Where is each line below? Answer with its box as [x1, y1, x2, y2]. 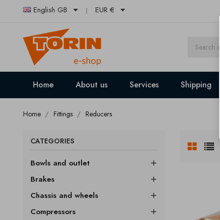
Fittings [54, 109, 73, 119]
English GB [33, 4, 67, 16]
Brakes [30, 174, 55, 185]
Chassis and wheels [30, 190, 98, 201]
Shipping [181, 79, 212, 90]
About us [76, 79, 108, 90]
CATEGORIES [30, 136, 74, 146]
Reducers [85, 109, 112, 119]
